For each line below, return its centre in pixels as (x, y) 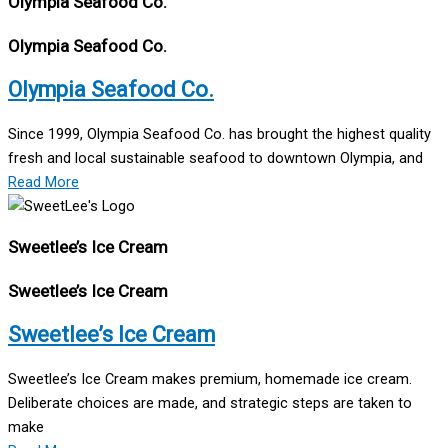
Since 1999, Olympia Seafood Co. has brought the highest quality (219, 134)
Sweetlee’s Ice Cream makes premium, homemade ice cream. (210, 379)
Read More (43, 182)
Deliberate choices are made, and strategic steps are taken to (210, 403)
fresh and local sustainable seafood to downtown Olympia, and (215, 158)
